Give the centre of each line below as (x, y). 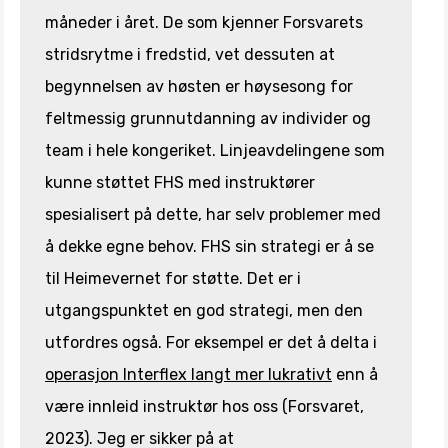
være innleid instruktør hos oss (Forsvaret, (204, 407)
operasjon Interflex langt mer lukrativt (188, 375)
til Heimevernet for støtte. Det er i (173, 279)
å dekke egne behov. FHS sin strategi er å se (209, 247)
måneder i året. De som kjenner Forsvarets (204, 23)
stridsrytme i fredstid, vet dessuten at (190, 55)
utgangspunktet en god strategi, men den (204, 311)
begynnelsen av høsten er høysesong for (199, 87)
